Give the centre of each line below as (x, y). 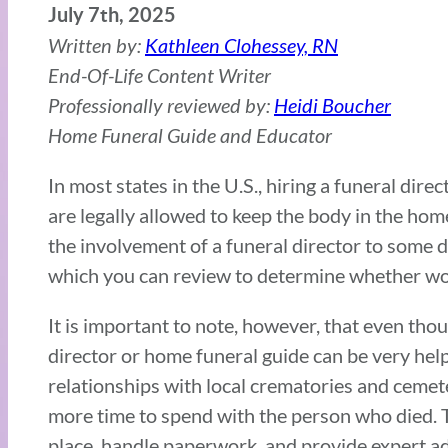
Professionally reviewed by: (161, 105)
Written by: (96, 45)
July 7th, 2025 (112, 15)
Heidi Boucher (332, 105)
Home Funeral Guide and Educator (190, 135)
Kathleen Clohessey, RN (241, 45)
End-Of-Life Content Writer (159, 75)
